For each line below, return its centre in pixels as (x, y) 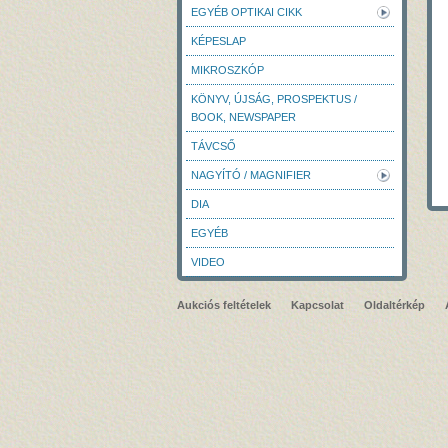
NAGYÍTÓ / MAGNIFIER (251, 175)
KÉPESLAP (218, 41)
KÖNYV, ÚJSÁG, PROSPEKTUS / (274, 99)
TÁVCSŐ (213, 146)
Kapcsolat (317, 305)
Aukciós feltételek (224, 305)
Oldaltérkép (394, 305)
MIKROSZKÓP (227, 70)
